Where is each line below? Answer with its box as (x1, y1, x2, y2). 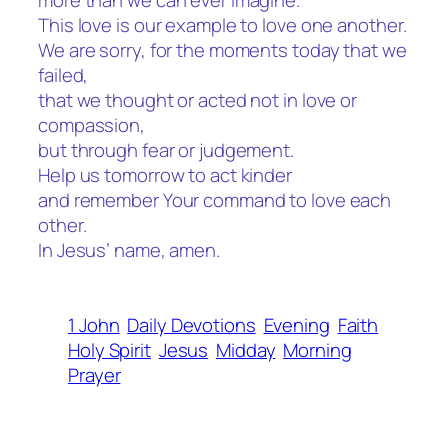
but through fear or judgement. (38, 137, 294, 164)
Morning (283, 336, 352, 363)
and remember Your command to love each (38, 187, 392, 214)
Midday (216, 336, 276, 363)
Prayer (68, 361, 121, 388)
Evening (263, 311, 330, 338)
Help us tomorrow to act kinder (38, 162, 292, 189)
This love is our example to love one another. (38, 12, 407, 39)
